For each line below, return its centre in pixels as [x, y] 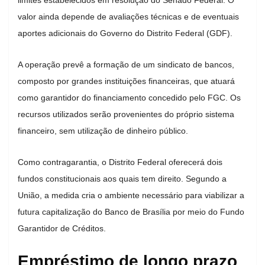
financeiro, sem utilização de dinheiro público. [103, 130]
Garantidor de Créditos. [62, 228]
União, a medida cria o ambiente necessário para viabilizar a [131, 195]
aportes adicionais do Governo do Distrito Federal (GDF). [125, 33]
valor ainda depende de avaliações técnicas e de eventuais [128, 16]
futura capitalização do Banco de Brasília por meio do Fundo [131, 211]
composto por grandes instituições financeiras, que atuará [126, 81]
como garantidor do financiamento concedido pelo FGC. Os [129, 97]
